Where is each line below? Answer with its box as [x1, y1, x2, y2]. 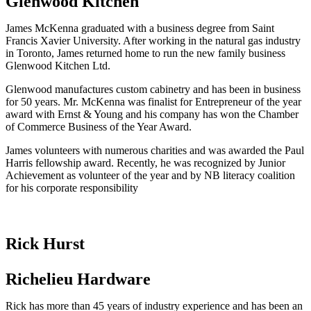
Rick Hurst [6, 235, 85, 253]
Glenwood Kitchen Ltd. [6, 60, 110, 72]
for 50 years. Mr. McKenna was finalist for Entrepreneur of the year [6, 96, 301, 108]
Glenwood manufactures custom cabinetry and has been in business [6, 83, 301, 96]
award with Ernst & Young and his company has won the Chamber [6, 108, 299, 121]
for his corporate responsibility [6, 182, 138, 194]
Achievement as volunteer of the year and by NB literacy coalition [6, 169, 295, 182]
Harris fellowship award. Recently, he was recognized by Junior [6, 157, 285, 169]
